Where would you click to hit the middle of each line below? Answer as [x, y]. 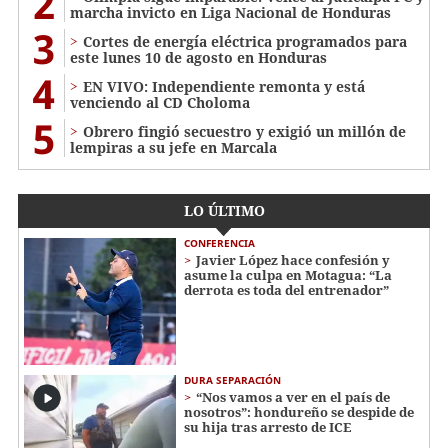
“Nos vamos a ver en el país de [293, 396]
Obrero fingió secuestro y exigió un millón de [244, 132]
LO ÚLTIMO [224, 211]
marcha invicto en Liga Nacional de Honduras [230, 13]
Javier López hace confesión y [293, 260]
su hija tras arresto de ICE [267, 426]
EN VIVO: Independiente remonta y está [224, 87]
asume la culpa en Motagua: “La [288, 275]
